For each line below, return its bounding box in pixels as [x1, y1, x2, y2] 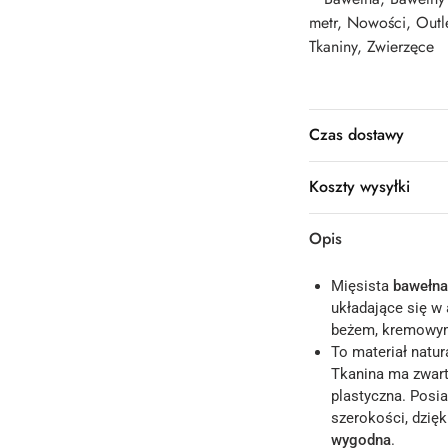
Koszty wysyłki [308, 174, 410, 198]
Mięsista [331, 276, 394, 295]
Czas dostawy [308, 122, 404, 146]
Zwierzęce [366, 34, 434, 58]
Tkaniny [308, 34, 357, 58]
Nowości [346, 10, 406, 34]
